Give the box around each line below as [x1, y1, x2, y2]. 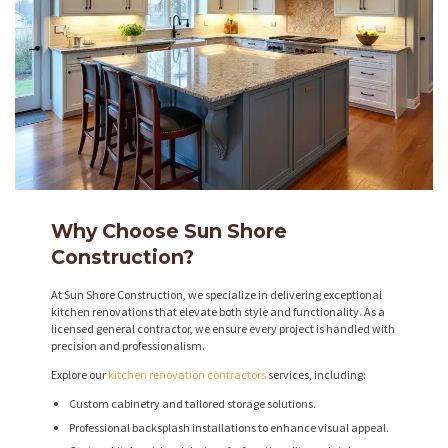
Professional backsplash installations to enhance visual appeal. [69, 419, 389, 435]
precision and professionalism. [51, 338, 205, 354]
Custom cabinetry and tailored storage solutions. [69, 396, 316, 412]
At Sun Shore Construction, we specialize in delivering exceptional [51, 287, 382, 303]
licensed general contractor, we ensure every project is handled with [51, 321, 395, 337]
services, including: [266, 367, 366, 383]
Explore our [51, 367, 108, 383]
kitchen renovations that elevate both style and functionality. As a [51, 304, 385, 320]
